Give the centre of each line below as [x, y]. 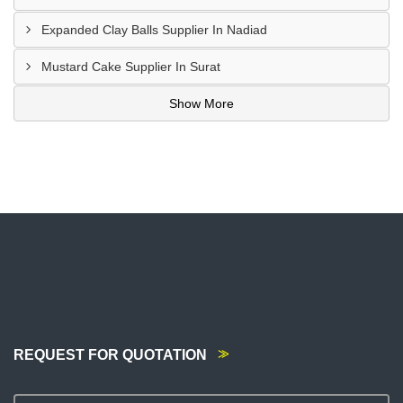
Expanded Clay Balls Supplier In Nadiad [154, 30]
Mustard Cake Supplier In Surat [131, 67]
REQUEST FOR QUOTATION [110, 355]
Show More [201, 103]
